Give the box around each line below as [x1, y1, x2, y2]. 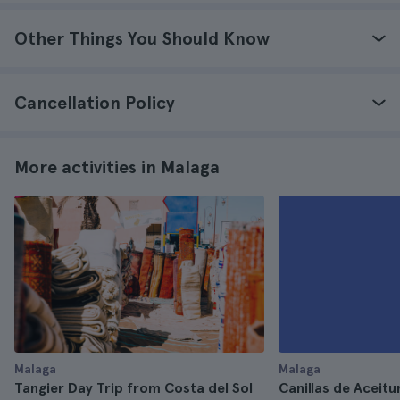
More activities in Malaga [14, 156, 220, 178]
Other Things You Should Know [14, 28, 270, 49]
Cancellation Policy [14, 92, 175, 113]
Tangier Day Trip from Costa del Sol [14, 379, 253, 396]
